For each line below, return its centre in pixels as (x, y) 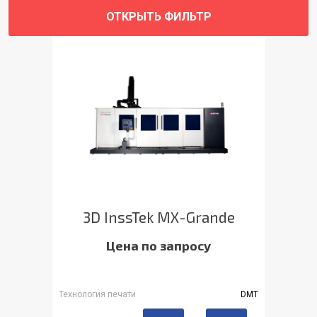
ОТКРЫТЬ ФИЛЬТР (158, 17)
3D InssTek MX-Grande (158, 217)
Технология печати (97, 294)
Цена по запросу (158, 245)
